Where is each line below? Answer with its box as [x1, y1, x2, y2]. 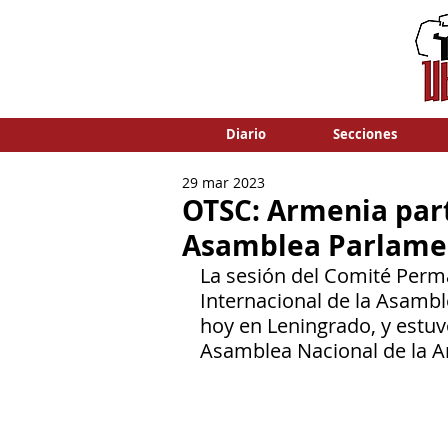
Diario [225, 125, 266, 143]
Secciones [332, 125, 397, 143]
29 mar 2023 [182, 173, 265, 192]
